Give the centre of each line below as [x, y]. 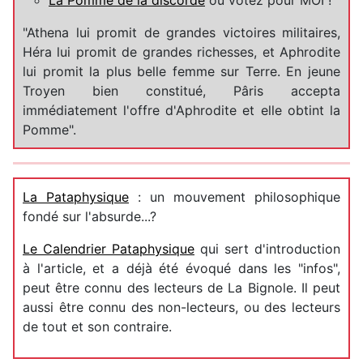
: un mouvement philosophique [235, 196]
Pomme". [51, 129]
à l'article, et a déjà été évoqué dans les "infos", [181, 268]
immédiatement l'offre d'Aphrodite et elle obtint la [181, 110]
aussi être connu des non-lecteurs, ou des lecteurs [181, 307]
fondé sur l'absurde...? [90, 216]
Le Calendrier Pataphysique [109, 248]
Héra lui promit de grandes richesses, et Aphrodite [181, 51]
